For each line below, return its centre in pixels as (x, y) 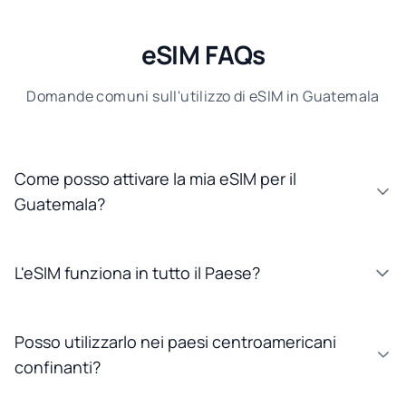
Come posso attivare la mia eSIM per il (155, 178)
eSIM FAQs (203, 54)
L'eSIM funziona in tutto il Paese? (137, 272)
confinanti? (58, 367)
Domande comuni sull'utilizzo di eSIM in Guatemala (203, 96)
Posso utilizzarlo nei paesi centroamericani (175, 341)
